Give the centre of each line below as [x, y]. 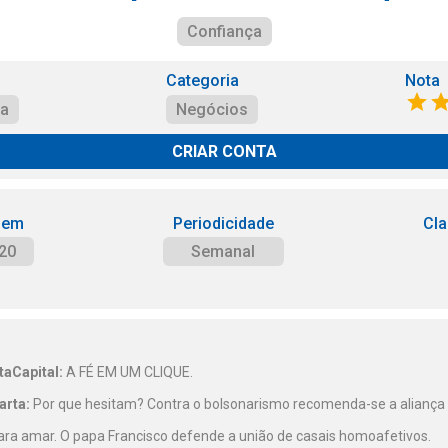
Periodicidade [223, 223]
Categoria [202, 80]
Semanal [223, 251]
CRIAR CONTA [224, 151]
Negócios [211, 109]
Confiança [224, 31]
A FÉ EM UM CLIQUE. [128, 372]
